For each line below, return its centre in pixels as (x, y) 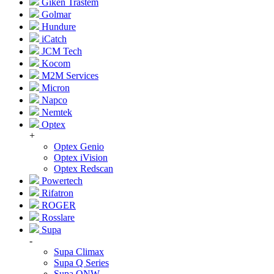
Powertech (61, 181)
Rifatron (56, 193)
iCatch (53, 39)
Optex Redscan (83, 168)
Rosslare (57, 217)
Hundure (57, 27)
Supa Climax (79, 252)
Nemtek (56, 112)
